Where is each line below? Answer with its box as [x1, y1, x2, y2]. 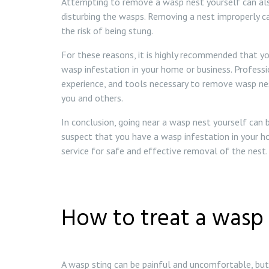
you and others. [61, 92, 123, 104]
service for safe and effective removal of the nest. [61, 145, 268, 157]
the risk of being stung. [61, 25, 153, 37]
